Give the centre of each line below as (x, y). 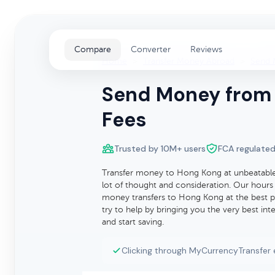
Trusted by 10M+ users (160, 149)
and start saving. (133, 222)
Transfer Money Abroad (189, 61)
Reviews (206, 49)
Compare (93, 49)
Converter (151, 49)
